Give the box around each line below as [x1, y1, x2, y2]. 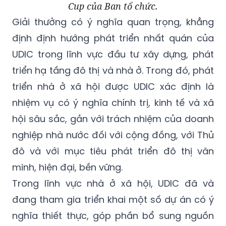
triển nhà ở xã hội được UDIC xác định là [12, 80, 214, 93]
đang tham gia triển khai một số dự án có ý [12, 193, 214, 206]
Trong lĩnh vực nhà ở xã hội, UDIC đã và [12, 177, 214, 190]
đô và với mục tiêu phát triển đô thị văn [12, 144, 214, 157]
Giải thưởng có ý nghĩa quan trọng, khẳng [12, 15, 214, 28]
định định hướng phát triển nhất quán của [12, 31, 214, 44]
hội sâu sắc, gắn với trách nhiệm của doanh [12, 112, 214, 125]
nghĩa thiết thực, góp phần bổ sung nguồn [12, 209, 214, 222]
